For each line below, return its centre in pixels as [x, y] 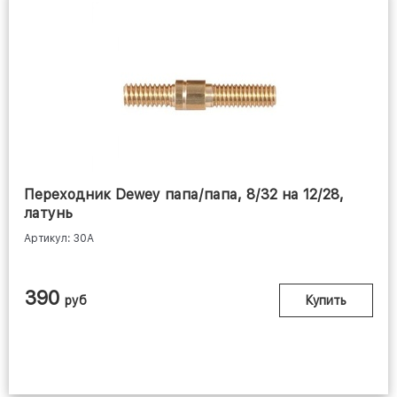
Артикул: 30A [59, 239]
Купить [326, 301]
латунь [48, 214]
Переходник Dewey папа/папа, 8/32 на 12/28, [184, 195]
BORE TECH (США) [194, 177]
